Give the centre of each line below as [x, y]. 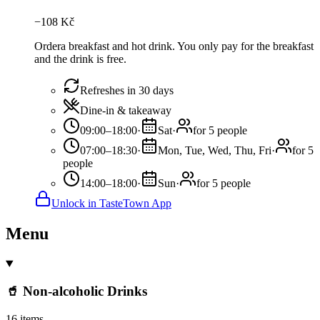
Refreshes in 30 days [127, 90]
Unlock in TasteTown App [111, 203]
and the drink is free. [80, 59]
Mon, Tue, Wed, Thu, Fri [215, 150]
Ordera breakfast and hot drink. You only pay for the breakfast [174, 46]
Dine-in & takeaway [126, 110]
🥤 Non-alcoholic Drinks [76, 291]
